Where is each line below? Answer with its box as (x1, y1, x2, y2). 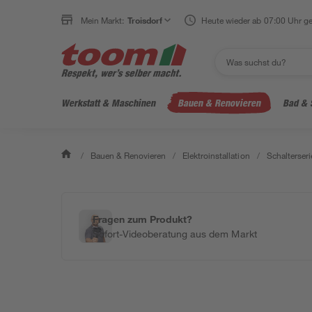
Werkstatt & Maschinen (61, 97, 155, 109)
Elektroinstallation (182, 150, 250, 161)
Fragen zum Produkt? (93, 213, 193, 225)
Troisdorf (127, 15, 163, 26)
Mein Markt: (81, 15, 125, 26)
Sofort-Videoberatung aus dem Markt (93, 228, 257, 240)
